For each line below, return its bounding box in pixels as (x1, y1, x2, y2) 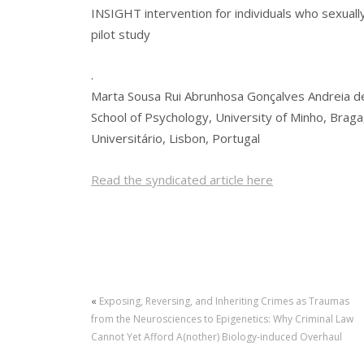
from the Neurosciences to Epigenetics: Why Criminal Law (91, 312, 353, 327)
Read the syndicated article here (91, 171, 273, 188)
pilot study (91, 25, 150, 42)
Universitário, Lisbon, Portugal (91, 130, 260, 147)
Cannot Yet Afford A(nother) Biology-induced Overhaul (91, 330, 342, 344)
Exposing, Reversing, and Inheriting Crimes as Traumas (99, 294, 349, 309)
